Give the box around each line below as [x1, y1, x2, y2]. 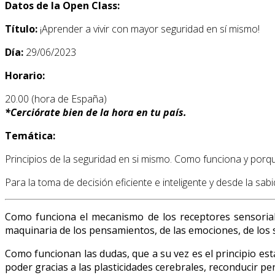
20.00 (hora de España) [5, 92, 107, 106]
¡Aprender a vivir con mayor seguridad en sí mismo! [40, 22, 260, 36]
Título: [5, 22, 40, 36]
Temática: [5, 129, 55, 143]
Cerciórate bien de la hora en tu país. [10, 106, 187, 120]
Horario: [5, 69, 45, 83]
